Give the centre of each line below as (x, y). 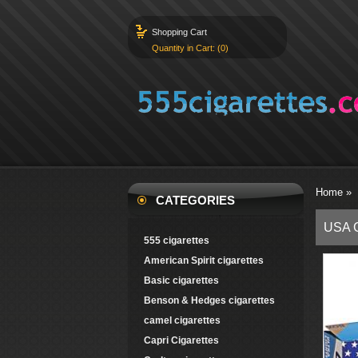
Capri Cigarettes (181, 340)
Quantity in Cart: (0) (190, 48)
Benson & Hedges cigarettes (209, 300)
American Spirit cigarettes (204, 261)
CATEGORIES (195, 200)
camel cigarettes (182, 320)
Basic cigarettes (181, 280)
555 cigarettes (177, 241)
